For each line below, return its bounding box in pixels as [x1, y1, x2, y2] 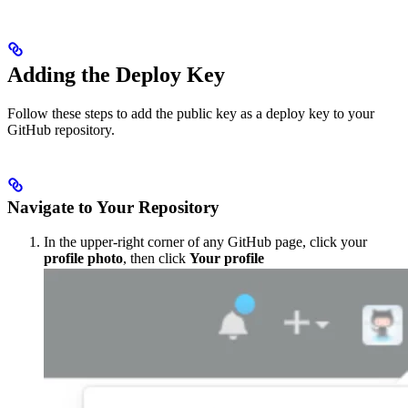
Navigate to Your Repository [7, 197, 219, 217]
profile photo [44, 250, 123, 267]
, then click [123, 250, 189, 267]
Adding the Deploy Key [7, 62, 225, 87]
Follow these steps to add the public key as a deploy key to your [7, 105, 374, 121]
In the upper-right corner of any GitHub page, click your [44, 234, 367, 250]
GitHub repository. [7, 121, 115, 138]
